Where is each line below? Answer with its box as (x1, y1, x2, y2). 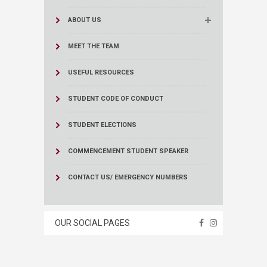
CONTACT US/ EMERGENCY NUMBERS (68, 173, 188, 181)
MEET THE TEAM (68, 42, 119, 50)
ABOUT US (68, 15, 101, 24)
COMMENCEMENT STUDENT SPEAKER (68, 147, 188, 155)
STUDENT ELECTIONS (68, 120, 136, 129)
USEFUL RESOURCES (68, 68, 134, 76)
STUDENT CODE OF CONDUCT (68, 94, 163, 103)
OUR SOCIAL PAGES (55, 218, 130, 228)
